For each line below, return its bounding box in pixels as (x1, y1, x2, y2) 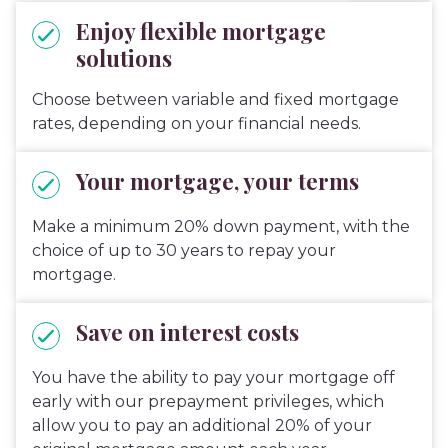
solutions (76, 43, 172, 74)
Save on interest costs (76, 317, 299, 348)
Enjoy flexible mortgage (76, 16, 326, 47)
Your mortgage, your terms (76, 166, 359, 197)
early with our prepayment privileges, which (32, 392, 384, 412)
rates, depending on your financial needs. (32, 114, 361, 134)
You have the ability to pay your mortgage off (32, 368, 395, 388)
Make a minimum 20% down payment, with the (32, 217, 410, 237)
